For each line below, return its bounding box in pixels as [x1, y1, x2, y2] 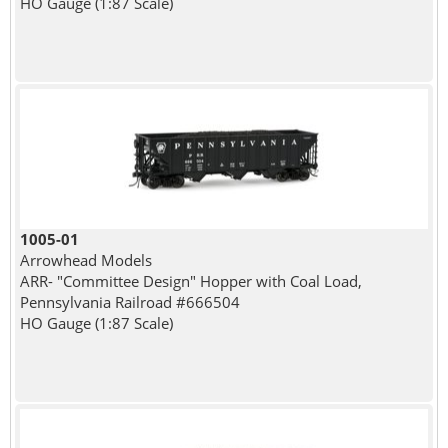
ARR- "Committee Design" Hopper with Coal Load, [19, 271, 362, 292]
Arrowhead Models [19, 250, 152, 271]
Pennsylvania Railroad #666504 [19, 292, 240, 313]
